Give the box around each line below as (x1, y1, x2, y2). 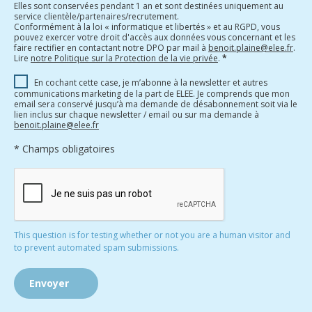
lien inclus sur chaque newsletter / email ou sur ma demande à (14, 109, 259, 121)
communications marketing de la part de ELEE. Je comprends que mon (14, 88, 290, 100)
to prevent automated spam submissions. (14, 242, 179, 254)
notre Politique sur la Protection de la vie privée (31, 52, 218, 64)
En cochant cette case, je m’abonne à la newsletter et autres (34, 76, 267, 88)
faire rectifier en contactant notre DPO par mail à (14, 41, 208, 54)
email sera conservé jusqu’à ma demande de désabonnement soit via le (14, 98, 297, 111)
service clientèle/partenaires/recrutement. (14, 10, 179, 22)
